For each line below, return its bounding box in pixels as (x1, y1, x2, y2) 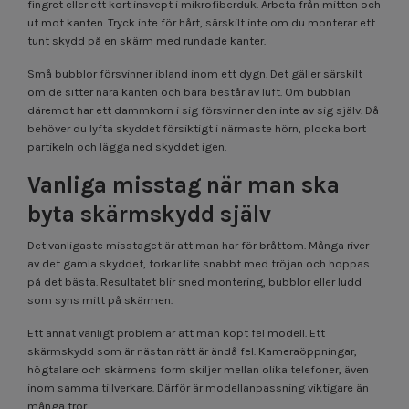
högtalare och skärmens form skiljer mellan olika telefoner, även (27, 362, 369, 376)
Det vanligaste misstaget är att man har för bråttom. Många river (27, 237, 369, 252)
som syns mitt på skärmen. (27, 292, 173, 307)
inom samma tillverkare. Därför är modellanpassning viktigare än (27, 380, 369, 394)
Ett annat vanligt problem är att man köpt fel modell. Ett (27, 325, 325, 340)
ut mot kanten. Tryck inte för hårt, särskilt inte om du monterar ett (27, 15, 375, 29)
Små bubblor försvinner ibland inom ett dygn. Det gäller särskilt (27, 66, 362, 80)
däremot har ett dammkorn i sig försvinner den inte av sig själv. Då (27, 102, 379, 117)
